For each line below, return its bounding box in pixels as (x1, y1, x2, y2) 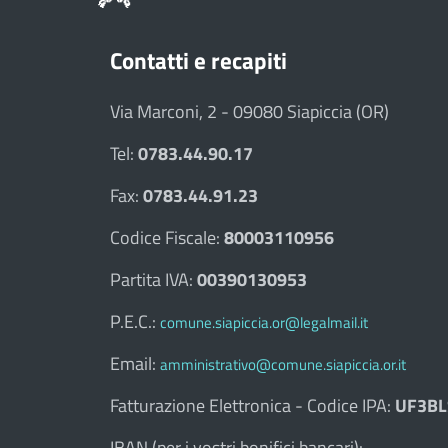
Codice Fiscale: (110, 223, 224, 251)
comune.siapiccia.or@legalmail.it (160, 310, 368, 334)
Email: (110, 349, 160, 377)
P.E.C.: (110, 307, 160, 335)
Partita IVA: (110, 265, 197, 293)
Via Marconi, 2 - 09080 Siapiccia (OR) (110, 97, 389, 125)
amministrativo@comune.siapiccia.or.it (160, 352, 406, 376)
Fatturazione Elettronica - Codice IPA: (110, 391, 395, 419)
